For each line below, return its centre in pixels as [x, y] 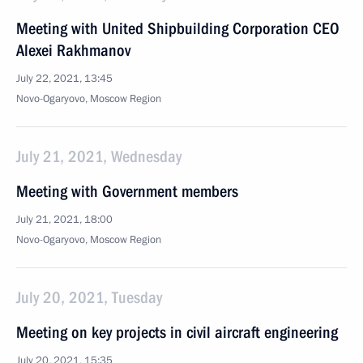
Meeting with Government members [127, 191]
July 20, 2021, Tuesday [89, 297]
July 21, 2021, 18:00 [64, 220]
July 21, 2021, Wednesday [99, 156]
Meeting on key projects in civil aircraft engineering [177, 332]
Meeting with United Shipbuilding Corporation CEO [178, 28]
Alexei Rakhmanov [73, 50]
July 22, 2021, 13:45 [64, 79]
